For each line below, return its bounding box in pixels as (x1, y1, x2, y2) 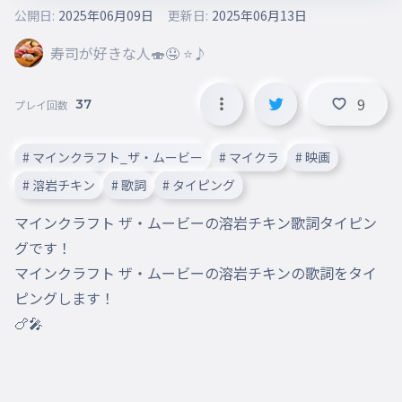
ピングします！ (14, 287, 115, 309)
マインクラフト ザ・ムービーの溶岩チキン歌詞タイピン (14, 212, 377, 233)
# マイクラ (219, 148, 279, 166)
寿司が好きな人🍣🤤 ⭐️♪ (50, 42, 207, 64)
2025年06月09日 (58, 6, 153, 24)
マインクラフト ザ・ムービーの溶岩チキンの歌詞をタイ (14, 262, 377, 284)
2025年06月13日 (212, 6, 307, 24)
